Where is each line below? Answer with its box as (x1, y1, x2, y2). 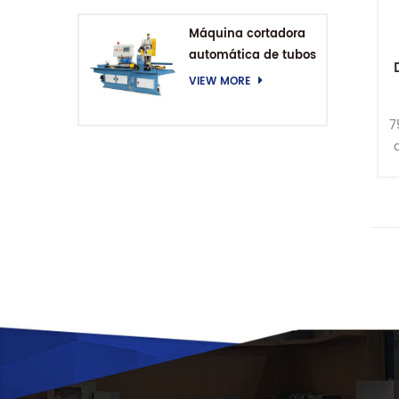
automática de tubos (188, 45, 316, 65)
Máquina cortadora (188, 24, 305, 44)
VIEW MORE (188, 72, 251, 90)
